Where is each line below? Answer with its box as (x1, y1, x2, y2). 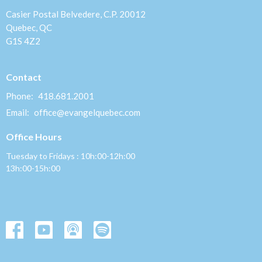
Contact (6, 71, 42, 82)
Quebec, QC (6, 22, 52, 33)
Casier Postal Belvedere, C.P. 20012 (6, 8, 146, 19)
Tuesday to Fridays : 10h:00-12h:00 (6, 150, 135, 161)
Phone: (6, 91, 35, 102)
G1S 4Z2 (6, 35, 40, 46)
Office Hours (6, 131, 62, 143)
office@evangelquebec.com (34, 107, 140, 118)
